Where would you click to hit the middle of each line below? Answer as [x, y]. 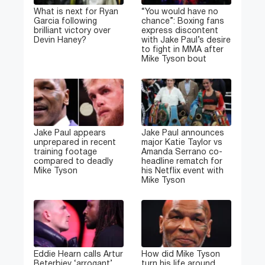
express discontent [180, 31]
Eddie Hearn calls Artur [78, 254]
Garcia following [65, 21]
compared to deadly [73, 161]
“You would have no [180, 12]
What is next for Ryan [76, 12]
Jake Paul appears [70, 133]
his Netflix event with [182, 171]
